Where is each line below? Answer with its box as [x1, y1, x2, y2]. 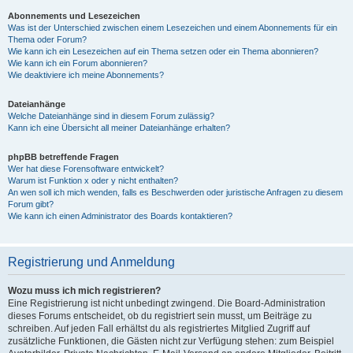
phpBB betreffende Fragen [8, 152, 119, 162]
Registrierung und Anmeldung [8, 255, 175, 269]
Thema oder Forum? [8, 35, 87, 44]
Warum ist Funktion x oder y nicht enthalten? [8, 176, 178, 185]
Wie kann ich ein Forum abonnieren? [8, 58, 147, 68]
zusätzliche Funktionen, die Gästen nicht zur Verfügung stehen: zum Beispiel [8, 336, 334, 347]
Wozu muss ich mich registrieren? [8, 285, 161, 296]
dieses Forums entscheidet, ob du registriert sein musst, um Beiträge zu [8, 310, 312, 321]
